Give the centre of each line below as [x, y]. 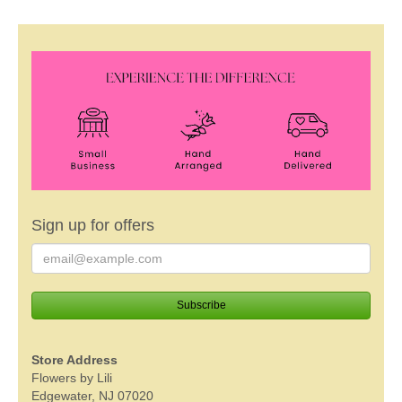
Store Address [74, 359]
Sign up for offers [93, 225]
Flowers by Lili [72, 377]
